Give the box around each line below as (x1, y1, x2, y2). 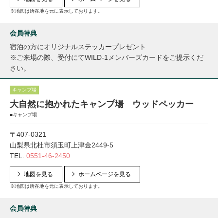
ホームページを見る (78, 171, 131, 178)
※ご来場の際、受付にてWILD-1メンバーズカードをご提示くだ (10, 54, 203, 61)
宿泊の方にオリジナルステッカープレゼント (10, 43, 146, 51)
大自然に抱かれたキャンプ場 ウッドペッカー (10, 99, 194, 109)
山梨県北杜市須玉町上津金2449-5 (10, 141, 113, 149)
